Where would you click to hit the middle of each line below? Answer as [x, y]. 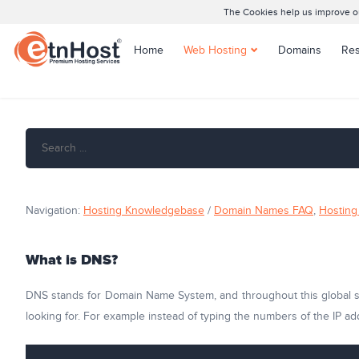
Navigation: [54, 211]
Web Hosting [215, 50]
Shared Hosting [209, 83]
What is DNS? [72, 260]
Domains [300, 50]
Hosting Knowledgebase [144, 211]
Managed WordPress [220, 153]
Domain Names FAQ [264, 211]
